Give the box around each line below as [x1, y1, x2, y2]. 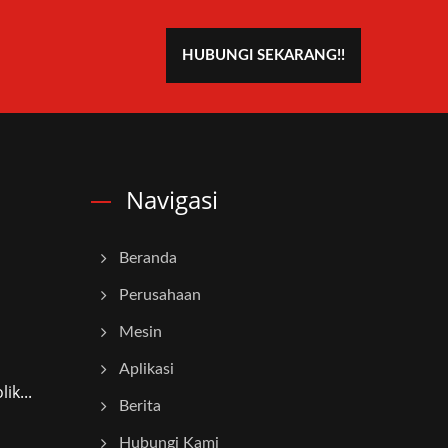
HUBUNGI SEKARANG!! [182, 48, 345, 64]
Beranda [119, 250, 177, 267]
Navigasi [126, 183, 218, 217]
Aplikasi [119, 361, 174, 378]
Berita [119, 398, 161, 415]
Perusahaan [119, 287, 201, 304]
